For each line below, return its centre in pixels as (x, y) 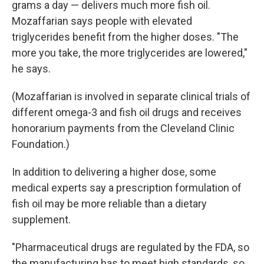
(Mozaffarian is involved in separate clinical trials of (131, 97)
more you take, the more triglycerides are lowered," (130, 53)
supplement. (41, 220)
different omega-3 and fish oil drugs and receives (127, 113)
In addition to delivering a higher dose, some (114, 172)
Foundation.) (41, 144)
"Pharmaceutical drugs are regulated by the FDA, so (131, 247)
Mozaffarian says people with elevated (102, 21)
